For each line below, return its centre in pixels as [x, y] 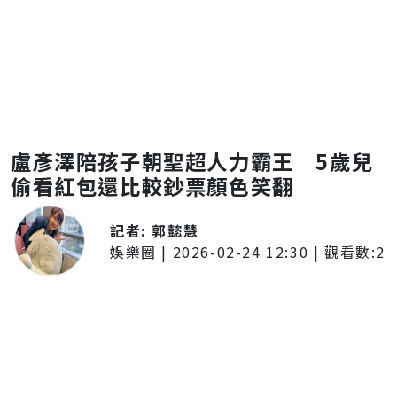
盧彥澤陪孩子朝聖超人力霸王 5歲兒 [192, 161]
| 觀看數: [343, 252]
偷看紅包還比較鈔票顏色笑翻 [152, 186]
